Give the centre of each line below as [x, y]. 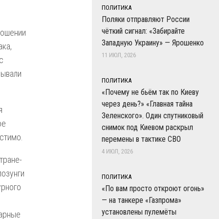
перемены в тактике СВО [141, 139]
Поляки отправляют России [146, 19]
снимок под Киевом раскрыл [147, 127]
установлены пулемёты [139, 212]
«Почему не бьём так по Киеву [150, 92]
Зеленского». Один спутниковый [153, 116]
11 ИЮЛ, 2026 [119, 55]
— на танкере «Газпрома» [142, 200]
